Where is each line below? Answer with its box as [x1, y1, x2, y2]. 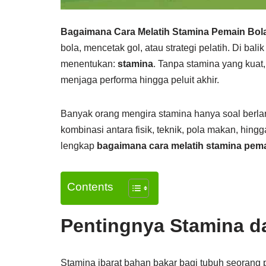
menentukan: [61, 59, 118, 69]
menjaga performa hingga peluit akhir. [61, 75, 219, 85]
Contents [67, 180, 113, 194]
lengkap [61, 141, 97, 151]
